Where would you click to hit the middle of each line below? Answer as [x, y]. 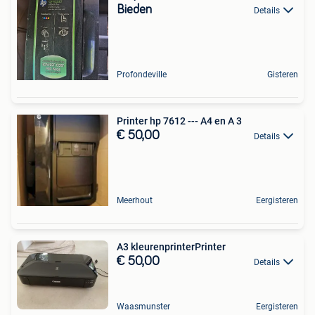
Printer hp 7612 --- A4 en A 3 [235, 121]
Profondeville [142, 74]
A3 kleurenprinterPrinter [171, 246]
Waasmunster [143, 306]
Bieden [134, 9]
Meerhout [135, 200]
